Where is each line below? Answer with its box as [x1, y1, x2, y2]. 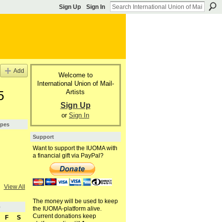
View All [3, 183, 25, 191]
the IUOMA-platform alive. [32, 205, 102, 213]
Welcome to [58, 71, 93, 79]
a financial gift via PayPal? [32, 152, 104, 160]
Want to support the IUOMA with [32, 145, 117, 152]
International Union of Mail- [37, 79, 114, 87]
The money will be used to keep [32, 198, 118, 205]
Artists [66, 88, 85, 96]
